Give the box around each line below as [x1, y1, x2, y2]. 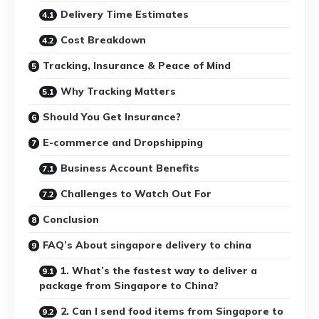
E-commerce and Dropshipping [43, 135, 203, 149]
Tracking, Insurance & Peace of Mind [43, 58, 231, 72]
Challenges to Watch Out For [61, 187, 211, 200]
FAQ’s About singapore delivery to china [43, 238, 251, 251]
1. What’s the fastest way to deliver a [61, 263, 257, 277]
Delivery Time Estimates [61, 7, 189, 21]
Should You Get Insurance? [43, 110, 181, 123]
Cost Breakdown [61, 33, 146, 46]
